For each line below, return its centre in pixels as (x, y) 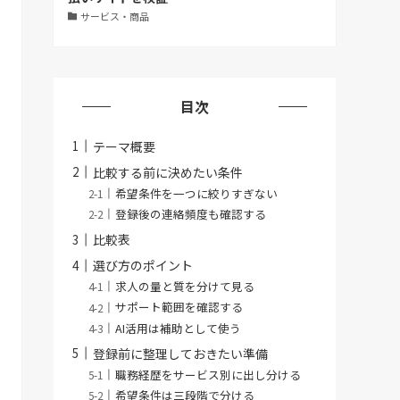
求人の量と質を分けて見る (185, 287)
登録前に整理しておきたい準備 (180, 353)
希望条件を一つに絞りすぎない (197, 194)
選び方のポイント (143, 266)
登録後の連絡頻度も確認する (191, 214)
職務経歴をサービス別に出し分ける (208, 374)
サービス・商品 (114, 16)
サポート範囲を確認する (179, 307)
